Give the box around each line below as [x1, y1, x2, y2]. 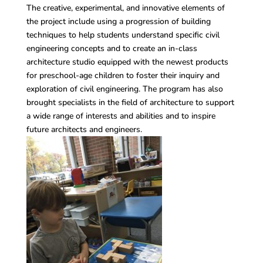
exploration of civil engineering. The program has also [26, 83, 223, 95]
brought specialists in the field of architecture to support [26, 97, 234, 109]
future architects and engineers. [26, 124, 142, 136]
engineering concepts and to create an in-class [26, 43, 197, 55]
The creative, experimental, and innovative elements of [26, 2, 225, 14]
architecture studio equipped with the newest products [26, 56, 228, 68]
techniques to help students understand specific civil [26, 29, 220, 41]
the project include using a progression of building [26, 16, 211, 28]
